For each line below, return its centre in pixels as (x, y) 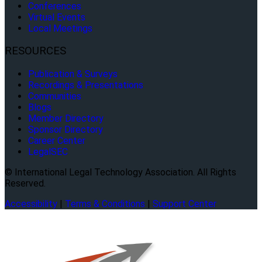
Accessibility (31, 204)
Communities (55, 96)
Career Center (57, 141)
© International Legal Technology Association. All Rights (120, 173)
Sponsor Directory (65, 130)
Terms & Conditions (105, 204)
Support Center (185, 204)
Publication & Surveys (73, 74)
